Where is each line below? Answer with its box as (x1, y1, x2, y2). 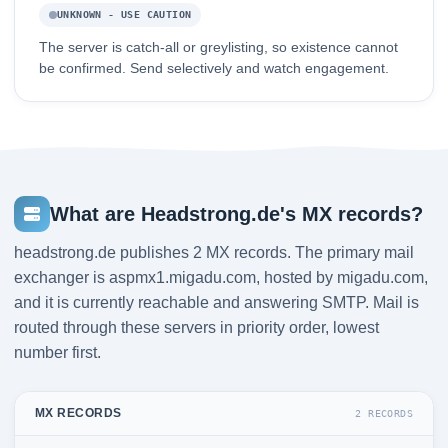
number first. (14, 344, 101, 362)
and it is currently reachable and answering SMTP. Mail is (14, 294, 419, 312)
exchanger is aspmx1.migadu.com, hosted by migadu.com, (14, 269, 428, 287)
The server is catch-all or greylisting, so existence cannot (39, 40, 398, 56)
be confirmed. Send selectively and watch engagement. (39, 61, 389, 77)
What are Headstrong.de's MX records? (50, 202, 423, 225)
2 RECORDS (355, 407, 413, 419)
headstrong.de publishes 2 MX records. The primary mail (14, 244, 414, 262)
